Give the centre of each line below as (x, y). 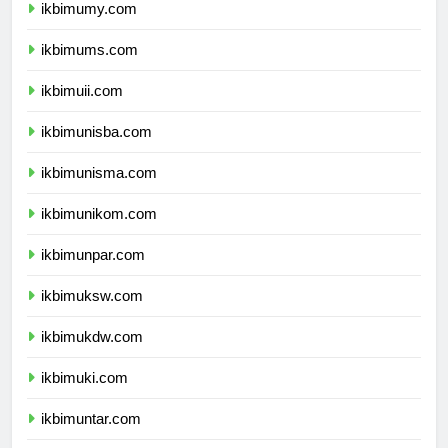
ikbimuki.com (84, 396)
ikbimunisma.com (99, 191)
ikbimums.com (89, 68)
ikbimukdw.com (92, 355)
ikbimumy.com (89, 27)
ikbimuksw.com (92, 314)
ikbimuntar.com (91, 437)
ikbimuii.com (82, 109)
